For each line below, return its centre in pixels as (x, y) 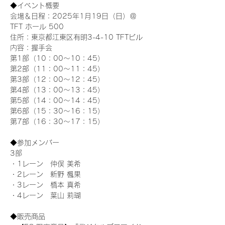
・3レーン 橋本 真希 (45, 185)
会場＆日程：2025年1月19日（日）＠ (73, 16)
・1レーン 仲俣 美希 (45, 164)
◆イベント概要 (36, 6)
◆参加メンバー (35, 143)
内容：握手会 (31, 48)
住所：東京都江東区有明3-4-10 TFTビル (76, 37)
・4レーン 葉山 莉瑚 (45, 195)
